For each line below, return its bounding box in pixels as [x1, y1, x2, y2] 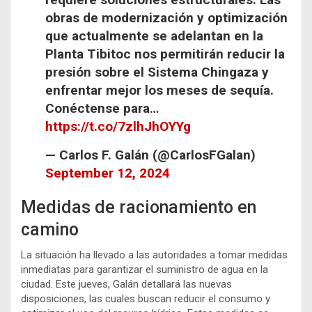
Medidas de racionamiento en [21, 196, 256, 217]
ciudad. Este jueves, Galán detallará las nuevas [21, 277, 232, 290]
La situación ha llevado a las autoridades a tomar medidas [21, 248, 288, 261]
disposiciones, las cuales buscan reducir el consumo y [21, 292, 270, 305]
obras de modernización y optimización [45, 9, 288, 26]
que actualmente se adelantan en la [45, 27, 263, 44]
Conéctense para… [45, 100, 159, 116]
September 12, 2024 [45, 164, 170, 181]
